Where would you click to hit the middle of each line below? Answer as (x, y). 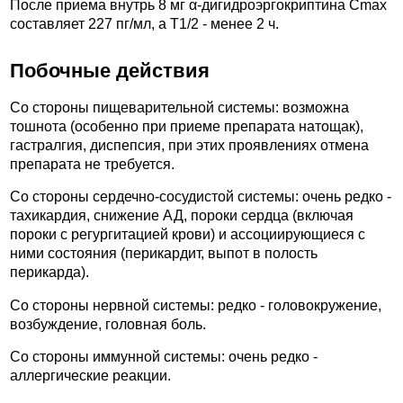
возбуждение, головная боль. (108, 324)
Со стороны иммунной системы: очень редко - (164, 357)
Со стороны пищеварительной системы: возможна (179, 107)
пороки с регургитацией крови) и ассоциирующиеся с (188, 235)
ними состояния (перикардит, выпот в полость (164, 254)
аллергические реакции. (90, 376)
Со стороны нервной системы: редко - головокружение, (196, 305)
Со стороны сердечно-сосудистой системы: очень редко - (201, 197)
